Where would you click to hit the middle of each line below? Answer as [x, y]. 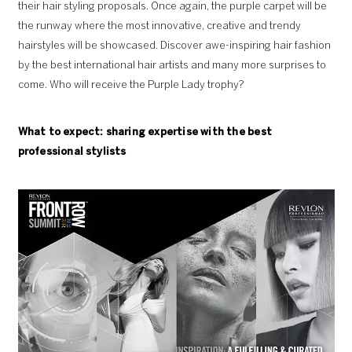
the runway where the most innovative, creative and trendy [159, 26]
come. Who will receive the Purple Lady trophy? [131, 85]
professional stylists [72, 152]
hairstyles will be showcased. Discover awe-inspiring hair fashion [174, 46]
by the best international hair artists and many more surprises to [172, 65]
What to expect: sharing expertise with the [133, 132]
